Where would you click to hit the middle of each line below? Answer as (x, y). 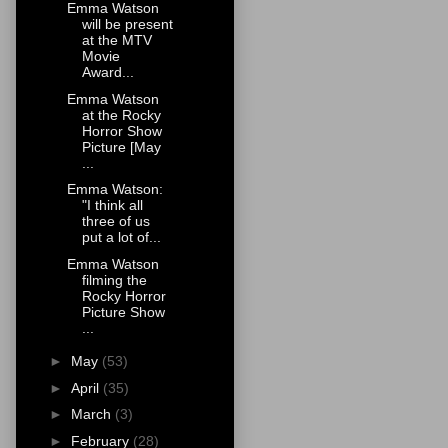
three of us (115, 221)
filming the (114, 279)
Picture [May (121, 146)
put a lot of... (121, 237)
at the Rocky (121, 114)
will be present (127, 24)
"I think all (112, 205)
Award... (107, 72)
